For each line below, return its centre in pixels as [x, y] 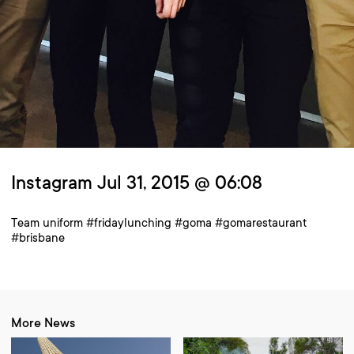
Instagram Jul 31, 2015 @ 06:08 [137, 183]
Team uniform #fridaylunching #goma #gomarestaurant [159, 223]
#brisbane [38, 238]
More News [43, 323]
